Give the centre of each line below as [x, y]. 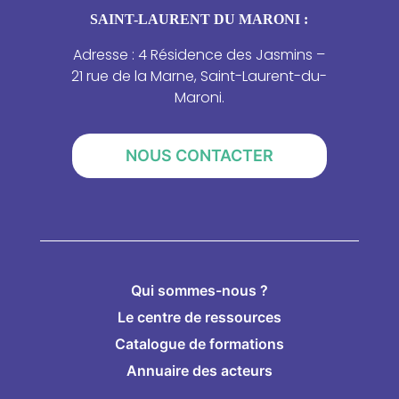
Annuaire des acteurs [199, 371]
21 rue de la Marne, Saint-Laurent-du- [199, 77]
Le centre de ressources [199, 318]
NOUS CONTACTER [199, 156]
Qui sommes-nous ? [199, 291]
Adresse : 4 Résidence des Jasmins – [199, 55]
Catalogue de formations [199, 344]
